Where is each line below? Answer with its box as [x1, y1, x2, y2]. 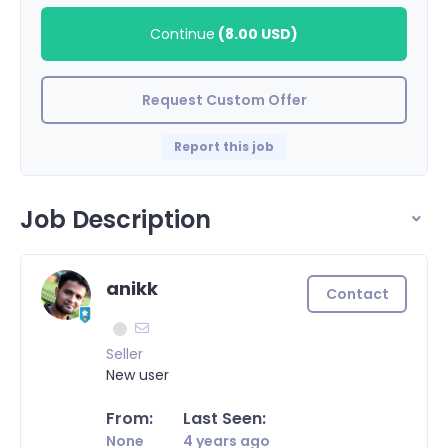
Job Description [20, 202, 211, 236]
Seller [106, 344, 143, 365]
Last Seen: [183, 407, 266, 431]
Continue [150, 23, 215, 44]
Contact [325, 283, 389, 304]
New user [106, 365, 169, 386]
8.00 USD [225, 23, 291, 44]
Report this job [174, 137, 274, 155]
